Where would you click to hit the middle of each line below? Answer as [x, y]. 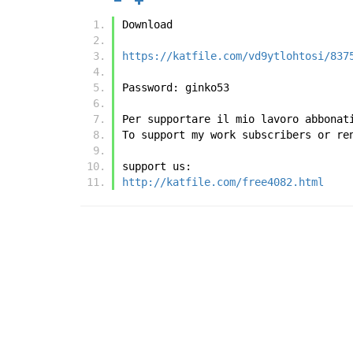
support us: [157, 167]
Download [147, 25]
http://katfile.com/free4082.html [223, 182]
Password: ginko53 [176, 88]
